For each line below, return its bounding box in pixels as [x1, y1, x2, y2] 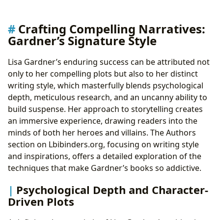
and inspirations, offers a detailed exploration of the [8, 151, 201, 162]
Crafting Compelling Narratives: [18, 21, 205, 37]
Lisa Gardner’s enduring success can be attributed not [8, 56, 210, 68]
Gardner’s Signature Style [8, 32, 157, 49]
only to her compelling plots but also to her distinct [8, 68, 198, 80]
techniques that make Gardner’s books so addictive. [8, 163, 201, 174]
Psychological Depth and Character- [16, 182, 208, 197]
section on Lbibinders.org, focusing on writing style [8, 139, 199, 150]
